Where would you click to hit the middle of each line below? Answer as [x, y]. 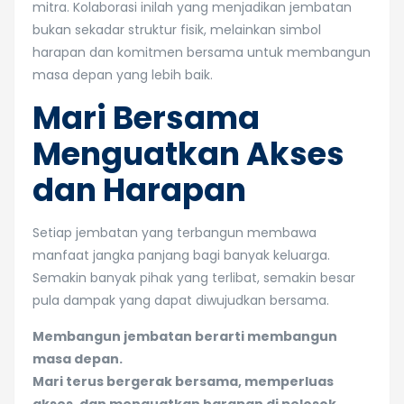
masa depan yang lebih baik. [123, 75]
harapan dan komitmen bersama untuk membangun [202, 52]
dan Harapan [139, 190]
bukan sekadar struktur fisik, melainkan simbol [177, 30]
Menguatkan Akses [188, 154]
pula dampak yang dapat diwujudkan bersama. [181, 300]
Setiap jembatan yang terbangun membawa [174, 233]
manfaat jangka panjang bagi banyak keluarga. [181, 255]
